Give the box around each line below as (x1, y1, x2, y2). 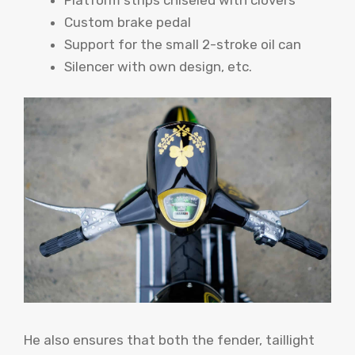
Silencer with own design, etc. (64, 58, 252, 74)
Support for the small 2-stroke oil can (64, 36, 301, 52)
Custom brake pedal (64, 13, 191, 30)
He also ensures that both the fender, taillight (24, 332, 315, 349)
